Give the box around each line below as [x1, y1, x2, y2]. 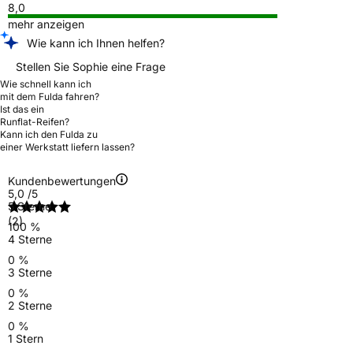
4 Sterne [8, 232, 52, 246]
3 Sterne [8, 265, 52, 279]
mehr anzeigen [8, 17, 84, 31]
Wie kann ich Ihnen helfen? [27, 35, 165, 50]
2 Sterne [8, 298, 52, 312]
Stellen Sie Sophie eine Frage [16, 59, 165, 73]
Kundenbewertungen [8, 173, 116, 188]
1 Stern [8, 331, 43, 345]
